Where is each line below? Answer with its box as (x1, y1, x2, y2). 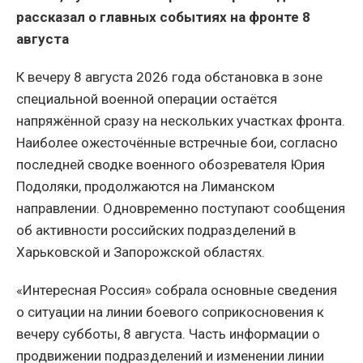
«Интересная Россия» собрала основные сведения (16, 281, 337, 298)
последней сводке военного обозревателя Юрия (16, 156, 325, 173)
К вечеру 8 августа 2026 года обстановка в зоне (16, 68, 322, 85)
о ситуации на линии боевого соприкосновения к (16, 303, 324, 320)
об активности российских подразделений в (16, 221, 296, 238)
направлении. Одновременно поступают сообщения (16, 199, 345, 216)
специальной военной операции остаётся (16, 90, 277, 107)
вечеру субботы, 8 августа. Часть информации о (16, 325, 320, 342)
